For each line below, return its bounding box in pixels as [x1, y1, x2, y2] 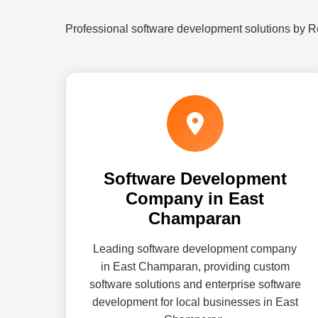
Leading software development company [93, 243, 297, 255]
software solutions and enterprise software [89, 278, 301, 290]
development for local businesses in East [92, 296, 298, 308]
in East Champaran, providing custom [100, 261, 290, 273]
